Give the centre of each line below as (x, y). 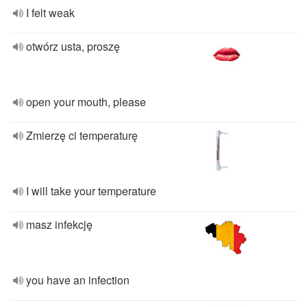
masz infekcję (59, 224)
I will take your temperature (91, 191)
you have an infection (78, 280)
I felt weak (50, 13)
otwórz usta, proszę (73, 46)
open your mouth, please (86, 102)
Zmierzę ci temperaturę (82, 135)
